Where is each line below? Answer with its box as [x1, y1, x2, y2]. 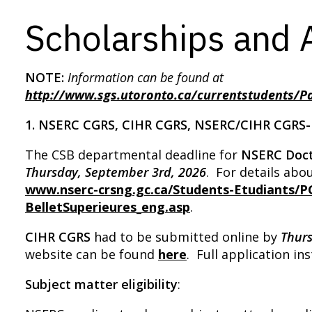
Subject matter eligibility [25, 276, 178, 292]
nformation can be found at [71, 69, 224, 86]
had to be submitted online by [91, 228, 281, 245]
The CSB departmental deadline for [25, 146, 241, 163]
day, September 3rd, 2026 [57, 164, 206, 180]
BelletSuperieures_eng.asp [25, 198, 190, 215]
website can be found [25, 246, 158, 263]
